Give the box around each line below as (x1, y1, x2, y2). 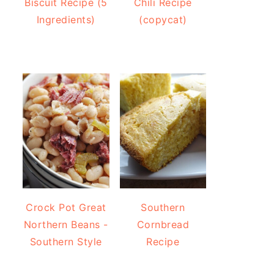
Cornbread (136, 218, 189, 231)
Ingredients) (36, 13, 95, 26)
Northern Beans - (23, 218, 108, 231)
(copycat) (139, 13, 187, 26)
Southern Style (29, 235, 102, 248)
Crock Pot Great (26, 201, 106, 214)
